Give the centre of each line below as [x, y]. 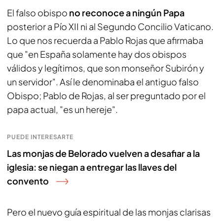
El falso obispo [38, 13]
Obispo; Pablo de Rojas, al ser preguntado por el [106, 95]
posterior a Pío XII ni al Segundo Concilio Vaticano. [110, 26]
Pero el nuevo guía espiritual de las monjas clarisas [109, 212]
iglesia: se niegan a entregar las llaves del [92, 167]
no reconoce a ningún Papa [127, 13]
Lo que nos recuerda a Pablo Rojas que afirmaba [105, 40]
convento [28, 181]
